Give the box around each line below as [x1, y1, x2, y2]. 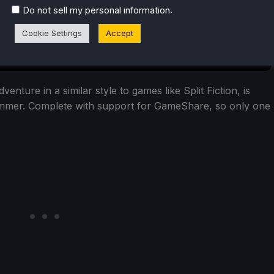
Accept [106, 28, 133, 38]
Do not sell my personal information [23, 4, 170, 16]
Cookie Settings [22, 28, 82, 38]
